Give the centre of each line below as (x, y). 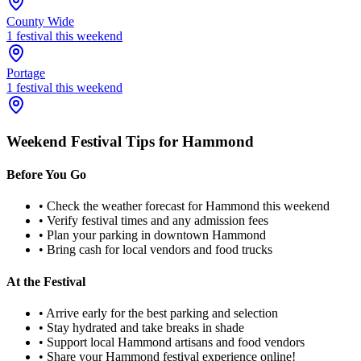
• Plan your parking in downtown (125, 235)
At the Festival (46, 281)
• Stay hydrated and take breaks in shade (141, 327)
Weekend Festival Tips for (94, 141)
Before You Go (46, 175)
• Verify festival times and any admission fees (154, 221)
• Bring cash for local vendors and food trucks (156, 250)
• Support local (78, 342)
